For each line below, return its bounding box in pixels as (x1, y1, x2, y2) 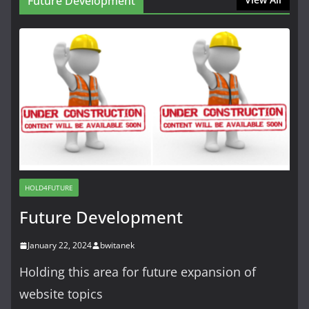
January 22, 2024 (28, 239, 92, 252)
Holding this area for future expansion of (19, 263, 256, 281)
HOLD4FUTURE (25, 183, 73, 193)
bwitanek (100, 239, 134, 252)
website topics (19, 286, 103, 303)
